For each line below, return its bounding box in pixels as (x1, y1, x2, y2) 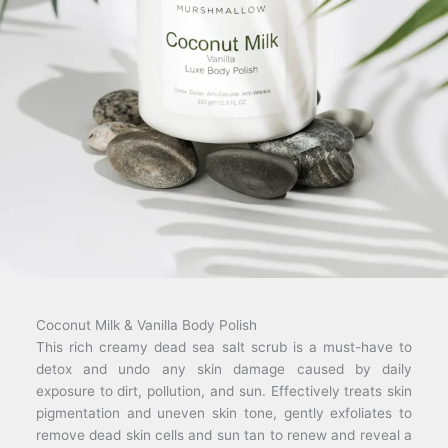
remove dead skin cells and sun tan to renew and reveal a (35, 426, 413, 443)
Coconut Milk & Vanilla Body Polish (35, 316, 257, 333)
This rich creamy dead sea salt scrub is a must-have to (35, 338, 413, 355)
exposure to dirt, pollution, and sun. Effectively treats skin (35, 382, 413, 399)
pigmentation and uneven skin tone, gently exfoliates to (35, 404, 413, 421)
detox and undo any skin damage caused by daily (35, 360, 413, 377)
